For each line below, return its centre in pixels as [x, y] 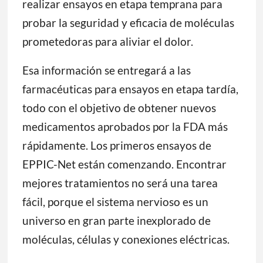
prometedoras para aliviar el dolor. [107, 42]
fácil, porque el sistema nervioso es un [115, 202]
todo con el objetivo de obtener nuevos [119, 108]
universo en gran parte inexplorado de [116, 221]
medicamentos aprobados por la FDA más [125, 127]
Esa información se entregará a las [106, 70]
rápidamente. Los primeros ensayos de [117, 146]
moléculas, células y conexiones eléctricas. [126, 240]
